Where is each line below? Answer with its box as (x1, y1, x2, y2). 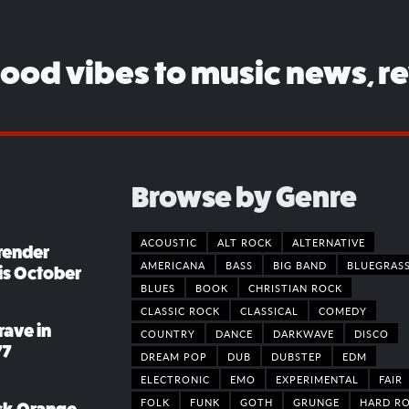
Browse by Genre (131, 181, 357, 215)
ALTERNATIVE (292, 235, 365, 250)
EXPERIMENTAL (276, 372, 359, 387)
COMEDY (319, 303, 367, 319)
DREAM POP (141, 349, 207, 364)
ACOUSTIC (141, 235, 197, 250)
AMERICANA (141, 257, 205, 273)
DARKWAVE (273, 326, 334, 341)
